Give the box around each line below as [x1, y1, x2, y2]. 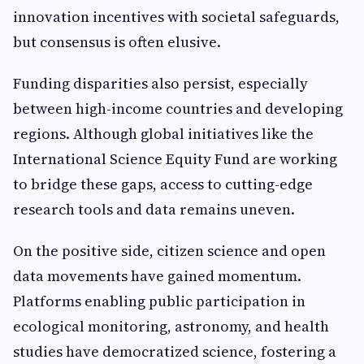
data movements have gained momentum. [13, 266, 301, 286]
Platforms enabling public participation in [13, 291, 305, 311]
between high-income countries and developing [13, 98, 343, 119]
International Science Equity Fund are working [13, 149, 337, 169]
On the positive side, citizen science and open [13, 240, 326, 261]
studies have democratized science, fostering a [13, 341, 336, 362]
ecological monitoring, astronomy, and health [13, 316, 329, 336]
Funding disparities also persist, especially [13, 73, 308, 93]
